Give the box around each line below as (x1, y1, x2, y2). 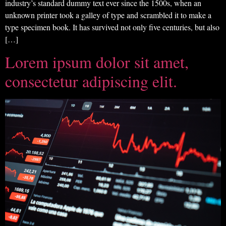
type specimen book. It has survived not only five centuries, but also (5, 21, 219, 32)
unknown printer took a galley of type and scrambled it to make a (5, 9, 211, 20)
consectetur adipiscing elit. (5, 70, 177, 92)
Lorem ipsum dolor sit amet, (5, 51, 189, 73)
